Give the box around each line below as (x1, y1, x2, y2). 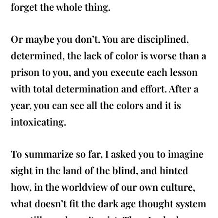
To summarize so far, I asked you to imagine (11, 147, 204, 161)
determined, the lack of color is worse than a (11, 49, 207, 62)
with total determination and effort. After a (11, 82, 199, 95)
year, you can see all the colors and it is (11, 98, 182, 112)
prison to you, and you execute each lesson (11, 65, 198, 79)
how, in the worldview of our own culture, (11, 180, 196, 194)
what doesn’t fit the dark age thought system (11, 197, 207, 210)
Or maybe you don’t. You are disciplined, (11, 32, 189, 46)
